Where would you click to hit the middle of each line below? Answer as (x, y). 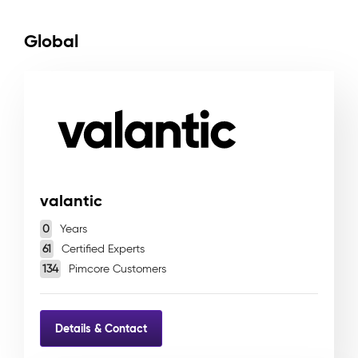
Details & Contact (101, 328)
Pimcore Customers (116, 269)
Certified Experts (101, 249)
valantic (71, 201)
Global (51, 41)
